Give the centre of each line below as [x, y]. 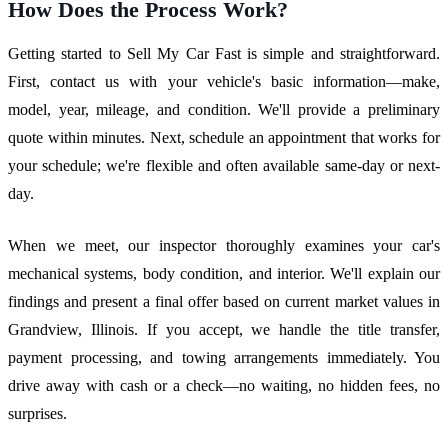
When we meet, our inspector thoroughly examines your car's [224, 246]
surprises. [37, 414]
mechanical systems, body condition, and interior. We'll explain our [224, 274]
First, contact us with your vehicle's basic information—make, [224, 82]
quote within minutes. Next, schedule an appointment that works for [224, 138]
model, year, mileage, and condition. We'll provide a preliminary [224, 110]
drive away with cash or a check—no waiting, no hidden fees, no [224, 386]
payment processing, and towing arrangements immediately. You [224, 358]
